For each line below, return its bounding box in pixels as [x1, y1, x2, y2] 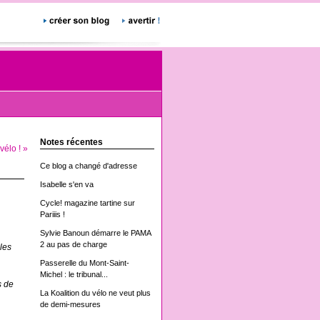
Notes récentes [40, 137, 103, 147]
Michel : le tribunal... [40, 270, 108, 279]
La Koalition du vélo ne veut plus [40, 289, 151, 297]
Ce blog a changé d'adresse [40, 161, 137, 170]
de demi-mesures [40, 300, 101, 309]
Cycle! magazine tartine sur [40, 199, 135, 207]
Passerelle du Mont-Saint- [40, 259, 129, 267]
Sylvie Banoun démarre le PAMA [40, 229, 151, 237]
